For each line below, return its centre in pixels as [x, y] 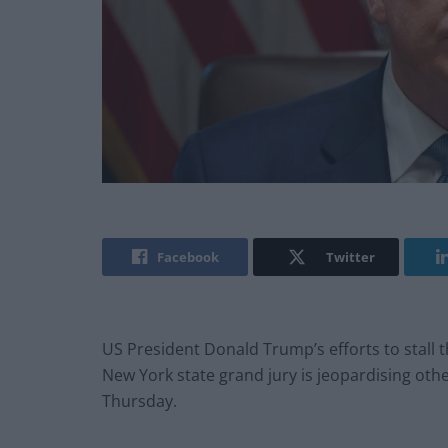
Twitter [350, 257]
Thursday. [139, 401]
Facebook [187, 257]
